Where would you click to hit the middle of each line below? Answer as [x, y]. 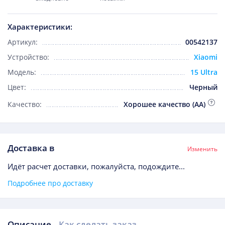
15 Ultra [204, 72]
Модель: [22, 72]
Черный [203, 87]
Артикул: [23, 42]
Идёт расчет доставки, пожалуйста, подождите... [96, 166]
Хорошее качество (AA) [164, 104]
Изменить [202, 149]
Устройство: [28, 57]
